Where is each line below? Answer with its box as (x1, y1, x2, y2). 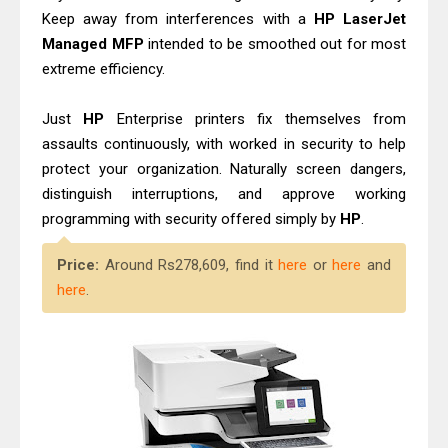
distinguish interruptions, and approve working (42, 185, 406, 203)
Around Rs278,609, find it (104, 256, 279, 275)
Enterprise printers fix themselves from (104, 110, 407, 128)
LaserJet (343, 10, 407, 28)
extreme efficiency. (42, 60, 165, 78)
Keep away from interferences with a (42, 10, 314, 28)
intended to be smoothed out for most (143, 35, 406, 53)
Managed (42, 35, 107, 53)
